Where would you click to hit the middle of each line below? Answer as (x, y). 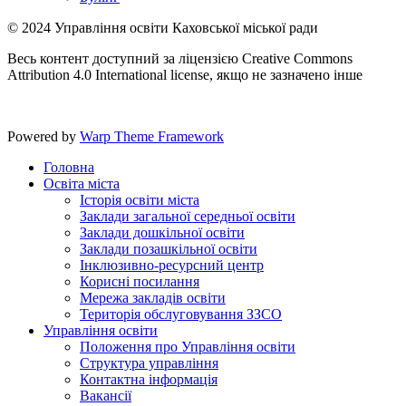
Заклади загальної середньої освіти (188, 216)
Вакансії (106, 395)
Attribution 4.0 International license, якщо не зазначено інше (185, 74)
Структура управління (149, 362)
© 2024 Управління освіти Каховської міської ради (163, 27)
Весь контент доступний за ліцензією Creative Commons (180, 58)
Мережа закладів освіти (153, 297)
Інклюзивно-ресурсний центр (172, 265)
